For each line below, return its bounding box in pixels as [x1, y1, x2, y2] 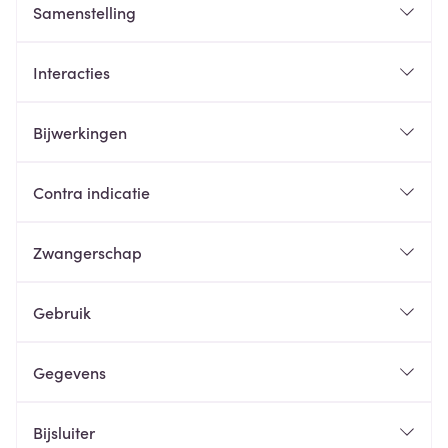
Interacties [33, 61, 110, 83]
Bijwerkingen [33, 121, 127, 143]
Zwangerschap [33, 241, 142, 263]
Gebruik [33, 301, 91, 323]
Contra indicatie [33, 181, 150, 203]
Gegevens [33, 361, 106, 383]
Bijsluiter [33, 421, 95, 443]
